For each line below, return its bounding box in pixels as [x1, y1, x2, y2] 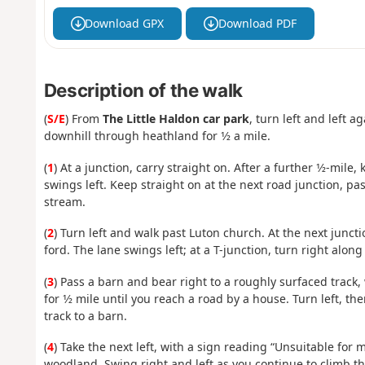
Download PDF [218, 15, 297, 32]
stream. [43, 193, 86, 209]
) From [64, 111, 103, 127]
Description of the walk [43, 78, 243, 101]
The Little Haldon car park [102, 111, 249, 127]
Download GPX [85, 15, 165, 32]
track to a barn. [43, 307, 127, 323]
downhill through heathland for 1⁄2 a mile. [43, 128, 270, 144]
